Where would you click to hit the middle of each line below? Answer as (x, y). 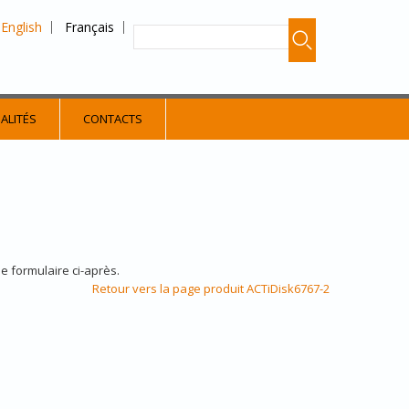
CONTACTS (113, 119)
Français (89, 27)
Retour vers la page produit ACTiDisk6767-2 (211, 288)
